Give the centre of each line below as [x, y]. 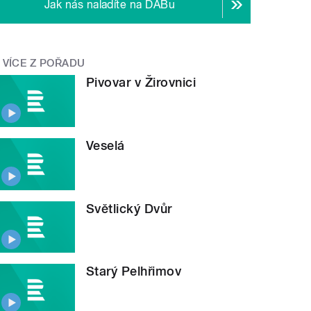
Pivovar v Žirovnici [141, 83]
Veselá [106, 146]
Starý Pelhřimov [134, 271]
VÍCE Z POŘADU [44, 63]
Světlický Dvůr [129, 208]
